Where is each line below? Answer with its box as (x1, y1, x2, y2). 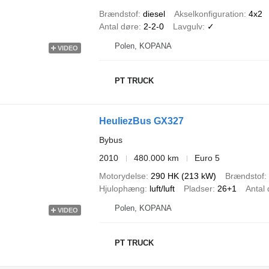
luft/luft (149, 184, 175, 193)
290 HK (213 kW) (150, 171, 216, 181)
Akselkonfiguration (174, 9, 244, 19)
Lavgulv (172, 22, 202, 31)
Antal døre (98, 22, 139, 31)
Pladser (183, 184, 213, 193)
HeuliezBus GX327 (98, 116, 184, 126)
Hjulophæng (98, 184, 145, 193)
